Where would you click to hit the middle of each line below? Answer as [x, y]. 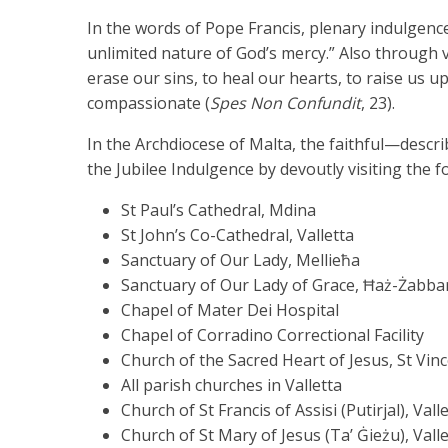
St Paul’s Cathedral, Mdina [218, 210]
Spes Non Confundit [285, 103]
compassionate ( [148, 103]
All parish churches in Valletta [231, 385]
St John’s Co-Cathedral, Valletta [237, 235]
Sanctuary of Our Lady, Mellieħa [240, 260]
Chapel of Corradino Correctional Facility [272, 335]
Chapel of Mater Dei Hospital [230, 310]
